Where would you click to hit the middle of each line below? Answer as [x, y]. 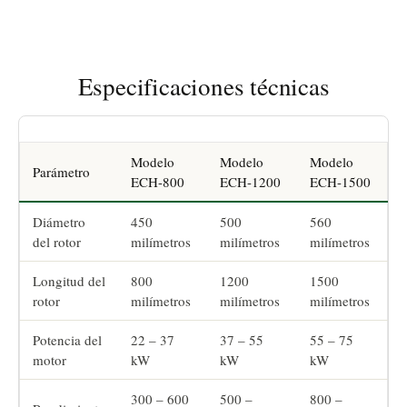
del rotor [57, 242]
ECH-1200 [250, 182]
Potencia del [67, 340]
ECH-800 [158, 182]
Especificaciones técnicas [203, 87]
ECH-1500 [340, 182]
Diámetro [59, 222]
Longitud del [69, 281]
